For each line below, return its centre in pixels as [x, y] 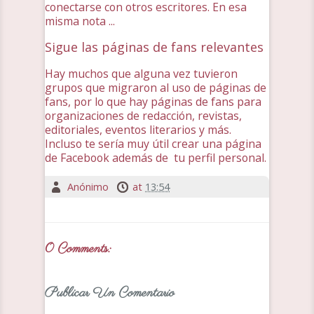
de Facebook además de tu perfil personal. [156, 157]
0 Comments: [78, 249]
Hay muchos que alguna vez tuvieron [141, 73]
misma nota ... [80, 21]
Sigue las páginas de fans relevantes [154, 47]
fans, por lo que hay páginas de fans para [153, 101]
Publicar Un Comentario [110, 294]
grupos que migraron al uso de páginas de [156, 87]
